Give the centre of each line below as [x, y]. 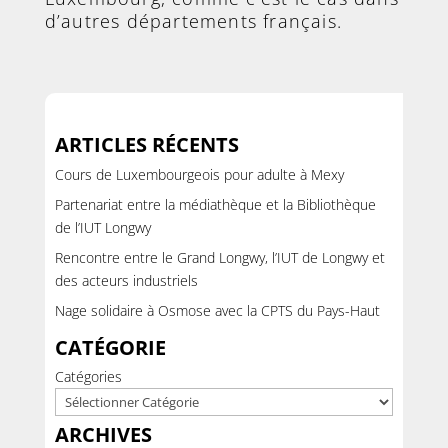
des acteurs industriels [126, 280]
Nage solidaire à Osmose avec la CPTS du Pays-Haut [217, 310]
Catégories [88, 377]
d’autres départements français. [193, 21]
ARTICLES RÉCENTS [146, 144]
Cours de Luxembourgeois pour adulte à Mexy [199, 174]
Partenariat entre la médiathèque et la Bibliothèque [215, 204]
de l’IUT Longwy [102, 227]
